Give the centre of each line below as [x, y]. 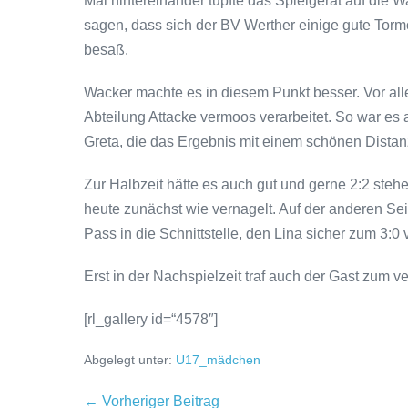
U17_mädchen [218, 360]
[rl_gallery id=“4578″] [151, 319]
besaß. [106, 50]
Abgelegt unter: [128, 360]
